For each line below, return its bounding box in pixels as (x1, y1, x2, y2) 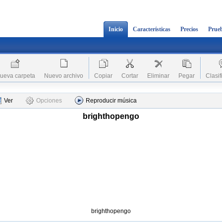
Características (133, 26, 170, 33)
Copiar (94, 72, 112, 79)
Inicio (109, 26, 123, 33)
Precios (180, 26, 198, 33)
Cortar (121, 72, 138, 79)
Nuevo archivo (44, 72, 83, 79)
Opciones (36, 97, 62, 104)
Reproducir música (86, 97, 137, 104)
